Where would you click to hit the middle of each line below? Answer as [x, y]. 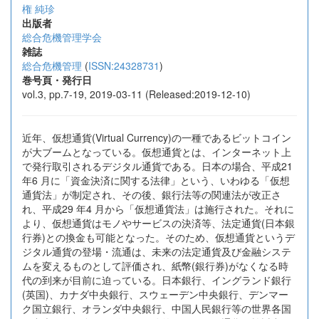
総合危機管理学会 [62, 37]
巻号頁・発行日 [57, 80]
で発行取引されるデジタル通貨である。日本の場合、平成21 [157, 166]
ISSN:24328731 [124, 66]
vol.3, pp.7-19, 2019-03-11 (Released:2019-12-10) [136, 94]
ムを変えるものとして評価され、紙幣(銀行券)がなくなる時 [155, 266]
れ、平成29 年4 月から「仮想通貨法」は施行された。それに [158, 209]
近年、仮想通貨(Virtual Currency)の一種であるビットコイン [157, 137]
